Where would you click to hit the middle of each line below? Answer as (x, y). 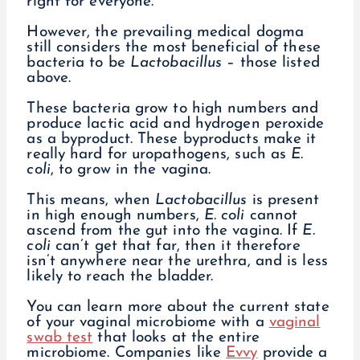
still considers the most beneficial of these (174, 48)
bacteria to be (78, 63)
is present (283, 201)
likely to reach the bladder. (120, 277)
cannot (271, 216)
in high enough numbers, (115, 216)
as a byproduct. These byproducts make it (172, 140)
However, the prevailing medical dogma (166, 33)
